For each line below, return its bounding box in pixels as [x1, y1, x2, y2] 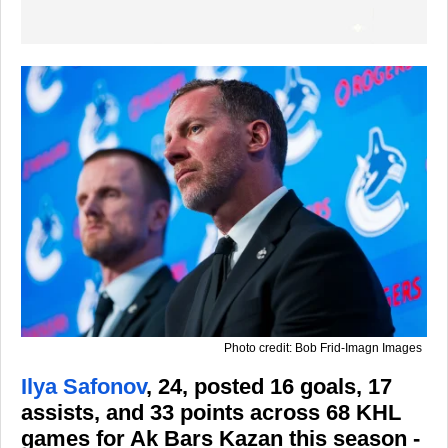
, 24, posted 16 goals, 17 [146, 373, 392, 399]
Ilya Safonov [21, 373, 146, 399]
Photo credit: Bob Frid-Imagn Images [224, 340, 422, 355]
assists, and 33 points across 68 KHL [21, 399, 401, 425]
